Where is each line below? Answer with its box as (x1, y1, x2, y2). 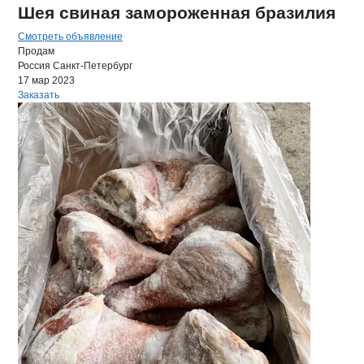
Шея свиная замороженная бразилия (18, 3, 336, 22)
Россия (18, 60, 50, 71)
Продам (18, 45, 54, 57)
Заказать (18, 89, 59, 101)
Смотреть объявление (18, 31, 123, 42)
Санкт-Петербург (53, 60, 132, 71)
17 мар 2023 (18, 75, 75, 86)
